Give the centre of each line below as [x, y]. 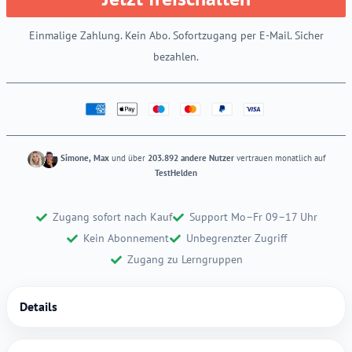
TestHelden [176, 173]
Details [38, 307]
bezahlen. [176, 57]
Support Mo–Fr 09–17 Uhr [253, 217]
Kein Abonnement [126, 238]
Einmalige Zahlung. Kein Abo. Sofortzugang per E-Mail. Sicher [176, 36]
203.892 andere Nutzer [191, 158]
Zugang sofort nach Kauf [112, 217]
